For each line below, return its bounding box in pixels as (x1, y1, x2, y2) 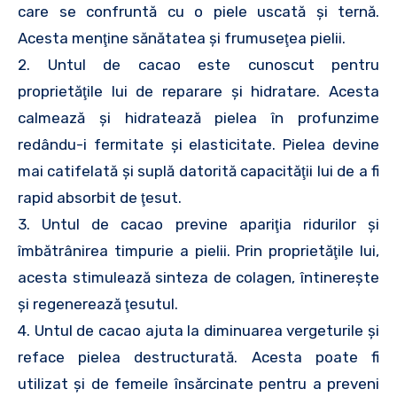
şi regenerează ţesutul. (18, 295, 178, 313)
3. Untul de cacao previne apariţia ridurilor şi (18, 215, 379, 233)
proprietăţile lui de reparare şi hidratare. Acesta (18, 82, 379, 100)
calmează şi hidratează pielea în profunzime (18, 109, 379, 127)
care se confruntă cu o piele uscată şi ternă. (18, 3, 379, 20)
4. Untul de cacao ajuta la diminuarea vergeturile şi (18, 322, 379, 339)
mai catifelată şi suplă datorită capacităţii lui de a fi (18, 162, 379, 180)
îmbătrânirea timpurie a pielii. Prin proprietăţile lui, (18, 242, 379, 260)
